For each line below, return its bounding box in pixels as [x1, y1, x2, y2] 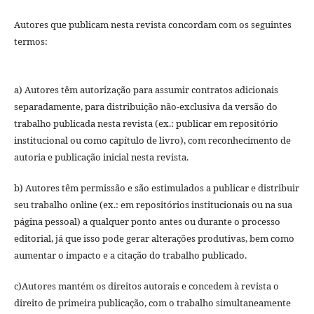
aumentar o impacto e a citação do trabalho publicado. [13, 248, 247, 261]
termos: [13, 35, 48, 48]
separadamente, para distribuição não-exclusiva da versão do [13, 100, 278, 113]
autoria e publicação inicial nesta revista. [13, 150, 189, 163]
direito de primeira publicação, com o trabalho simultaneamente [13, 296, 291, 309]
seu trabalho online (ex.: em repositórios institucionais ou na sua [13, 198, 292, 211]
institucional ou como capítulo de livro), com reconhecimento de [13, 133, 291, 146]
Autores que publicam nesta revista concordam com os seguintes [13, 18, 292, 32]
